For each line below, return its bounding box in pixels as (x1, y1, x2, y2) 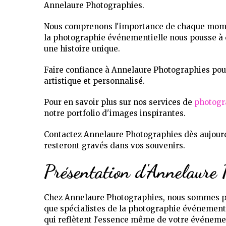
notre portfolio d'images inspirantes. (44, 108, 186, 118)
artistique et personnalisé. (44, 76, 145, 86)
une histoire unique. (44, 44, 120, 53)
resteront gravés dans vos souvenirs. (44, 141, 185, 150)
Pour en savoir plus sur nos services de (44, 97, 194, 107)
